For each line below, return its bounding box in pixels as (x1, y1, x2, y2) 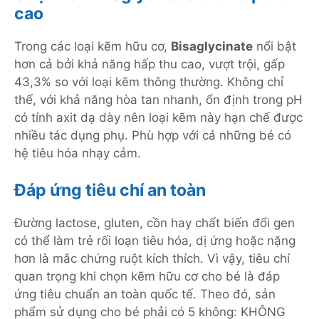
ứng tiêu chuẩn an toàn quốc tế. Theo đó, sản (14, 286, 276, 301)
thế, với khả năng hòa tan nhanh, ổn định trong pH (14, 93, 303, 108)
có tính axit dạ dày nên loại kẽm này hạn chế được (14, 110, 303, 125)
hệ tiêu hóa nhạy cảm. (14, 146, 141, 161)
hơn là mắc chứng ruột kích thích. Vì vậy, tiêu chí (14, 251, 290, 266)
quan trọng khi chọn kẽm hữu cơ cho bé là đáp (14, 268, 280, 283)
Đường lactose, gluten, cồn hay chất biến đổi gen (14, 215, 295, 230)
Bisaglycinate (171, 39, 253, 54)
